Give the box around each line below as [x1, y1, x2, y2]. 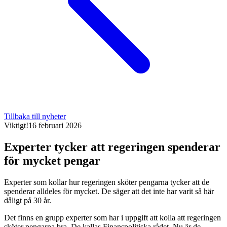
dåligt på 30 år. [4, 196, 51, 205]
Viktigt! [4, 121, 28, 130]
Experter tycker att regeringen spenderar [4, 140, 220, 154]
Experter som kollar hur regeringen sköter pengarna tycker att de [4, 177, 209, 186]
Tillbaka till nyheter [4, 112, 66, 121]
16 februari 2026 [28, 121, 82, 130]
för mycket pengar [4, 154, 100, 167]
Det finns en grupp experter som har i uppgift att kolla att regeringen [4, 213, 221, 222]
